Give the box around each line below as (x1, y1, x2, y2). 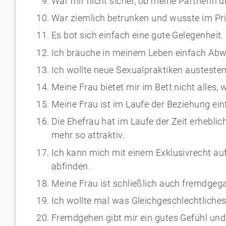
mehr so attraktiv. (51, 130, 125, 141)
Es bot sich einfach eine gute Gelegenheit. (51, 30, 223, 41)
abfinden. (51, 160, 91, 172)
